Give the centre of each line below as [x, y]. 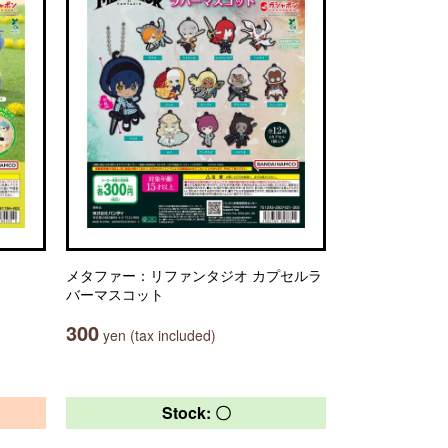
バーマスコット [115, 294]
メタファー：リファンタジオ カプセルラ [194, 275]
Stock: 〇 [196, 412]
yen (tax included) [157, 335]
